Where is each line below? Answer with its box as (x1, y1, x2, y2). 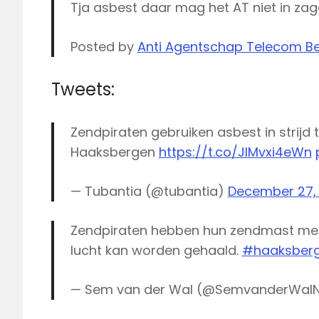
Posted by (70, 37, 137, 56)
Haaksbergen (70, 142, 159, 161)
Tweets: (51, 77, 115, 101)
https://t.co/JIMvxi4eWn (158, 142, 312, 161)
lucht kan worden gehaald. (70, 241, 242, 259)
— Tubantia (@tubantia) (70, 182, 228, 200)
